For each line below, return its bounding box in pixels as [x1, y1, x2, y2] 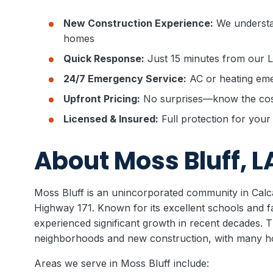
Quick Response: [63, 52, 144, 65]
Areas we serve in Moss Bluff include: [34, 257, 209, 269]
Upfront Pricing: [63, 93, 140, 105]
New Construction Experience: [63, 17, 213, 29]
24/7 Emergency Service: [63, 73, 186, 85]
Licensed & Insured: [63, 113, 158, 125]
